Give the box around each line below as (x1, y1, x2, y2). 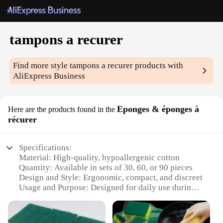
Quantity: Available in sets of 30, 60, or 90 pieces (19, 163, 193, 173)
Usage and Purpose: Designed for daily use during (19, 183, 196, 193)
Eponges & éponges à (117, 104, 199, 114)
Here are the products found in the (8, 105, 115, 114)
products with (133, 61, 184, 71)
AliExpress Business (13, 71, 86, 81)
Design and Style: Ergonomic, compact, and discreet (19, 173, 203, 183)
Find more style (13, 61, 70, 71)
